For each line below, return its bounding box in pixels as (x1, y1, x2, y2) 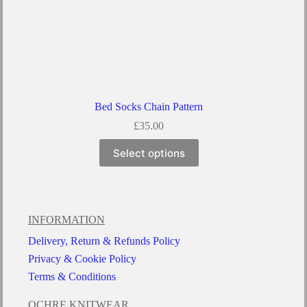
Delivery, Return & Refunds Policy (27, 235, 180, 247)
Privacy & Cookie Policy (27, 253, 136, 265)
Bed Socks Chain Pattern (95, 101, 204, 113)
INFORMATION (27, 214, 105, 226)
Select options (112, 146, 185, 160)
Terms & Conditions (27, 271, 116, 283)
